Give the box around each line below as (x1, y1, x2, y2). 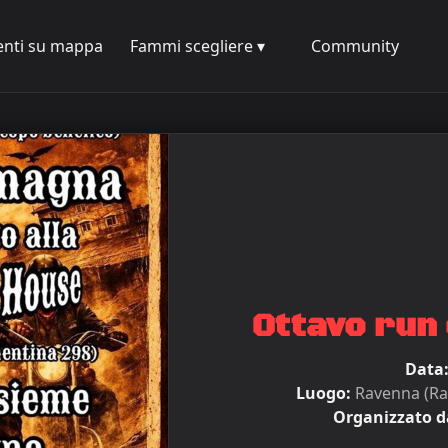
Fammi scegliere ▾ (130, 35, 266, 57)
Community (311, 35, 400, 57)
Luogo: (296, 382, 352, 404)
